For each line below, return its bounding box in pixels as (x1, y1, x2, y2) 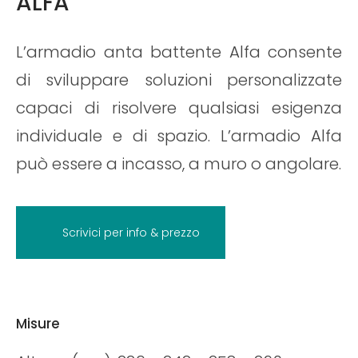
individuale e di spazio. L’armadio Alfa (16, 125, 342, 148)
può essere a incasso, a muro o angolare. (16, 153, 341, 176)
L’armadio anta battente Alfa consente (16, 41, 342, 64)
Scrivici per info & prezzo (62, 225, 200, 241)
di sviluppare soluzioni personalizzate (16, 69, 342, 92)
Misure (16, 314, 60, 334)
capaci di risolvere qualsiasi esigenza (16, 97, 342, 120)
